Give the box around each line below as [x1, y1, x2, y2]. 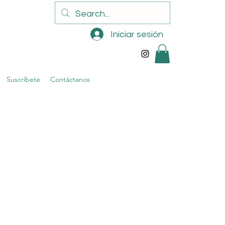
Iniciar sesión [110, 29, 163, 39]
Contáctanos [50, 75, 90, 84]
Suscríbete [7, 75, 40, 84]
